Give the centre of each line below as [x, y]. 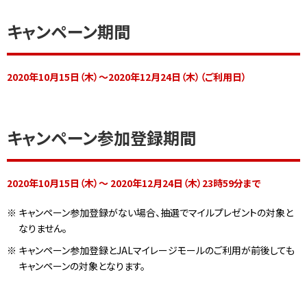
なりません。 [42, 229]
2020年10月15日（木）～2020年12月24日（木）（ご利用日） [127, 77]
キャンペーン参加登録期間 [101, 138]
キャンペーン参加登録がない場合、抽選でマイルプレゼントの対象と [156, 213]
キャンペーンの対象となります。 [82, 266]
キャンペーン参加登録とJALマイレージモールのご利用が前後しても [156, 250]
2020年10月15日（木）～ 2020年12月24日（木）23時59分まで [134, 183]
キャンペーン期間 [69, 32]
